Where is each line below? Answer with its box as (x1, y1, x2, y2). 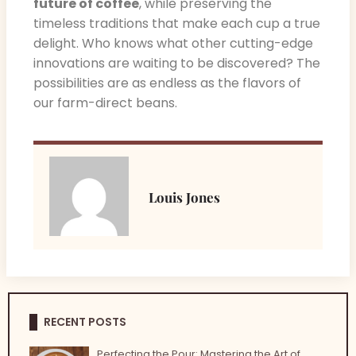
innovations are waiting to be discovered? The (33, 54, 320, 73)
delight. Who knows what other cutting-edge (33, 34, 313, 53)
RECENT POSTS (44, 313, 126, 330)
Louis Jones (149, 188, 220, 206)
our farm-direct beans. (33, 94, 177, 113)
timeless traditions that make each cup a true (33, 14, 320, 33)
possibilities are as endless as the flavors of (33, 74, 301, 93)
